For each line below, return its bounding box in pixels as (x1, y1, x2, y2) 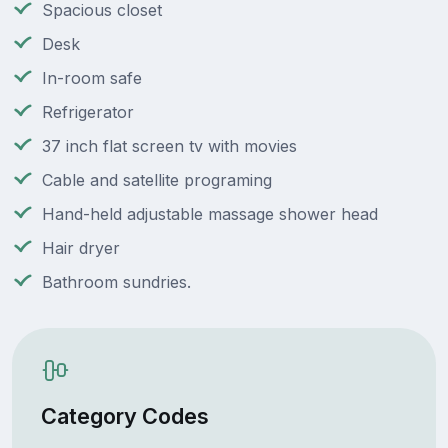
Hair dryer (42, 238, 120, 259)
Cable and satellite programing (42, 170, 272, 191)
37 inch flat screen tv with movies (42, 136, 297, 157)
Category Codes (40, 402, 209, 429)
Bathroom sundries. (42, 272, 191, 293)
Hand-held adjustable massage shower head (42, 204, 378, 225)
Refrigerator (42, 102, 134, 123)
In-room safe (42, 68, 142, 89)
